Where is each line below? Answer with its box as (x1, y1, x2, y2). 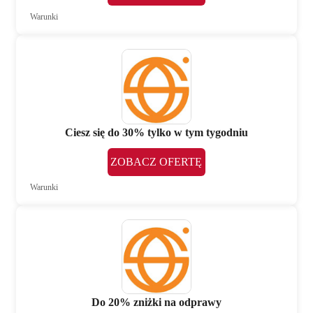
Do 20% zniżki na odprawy (91, 296, 221, 308)
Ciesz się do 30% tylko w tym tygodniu (64, 126, 248, 138)
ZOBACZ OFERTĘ (110, 155, 203, 168)
